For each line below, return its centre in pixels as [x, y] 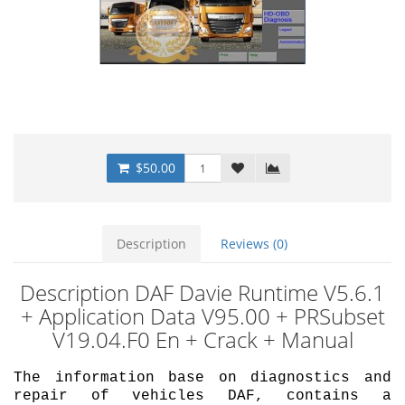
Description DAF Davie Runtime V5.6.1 [202, 292]
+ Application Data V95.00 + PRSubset [202, 316]
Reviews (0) [254, 244]
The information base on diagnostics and [202, 378]
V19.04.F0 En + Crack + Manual [202, 339]
